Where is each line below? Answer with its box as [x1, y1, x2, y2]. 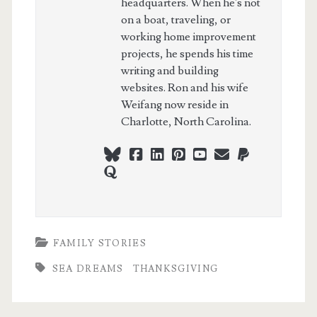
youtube [204, 145, 259, 165]
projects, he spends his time [120, 47, 253, 62]
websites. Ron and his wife [120, 81, 248, 96]
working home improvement [120, 30, 256, 45]
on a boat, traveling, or [120, 13, 231, 28]
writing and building [120, 64, 219, 79]
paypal [248, 145, 291, 165]
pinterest [183, 145, 243, 165]
